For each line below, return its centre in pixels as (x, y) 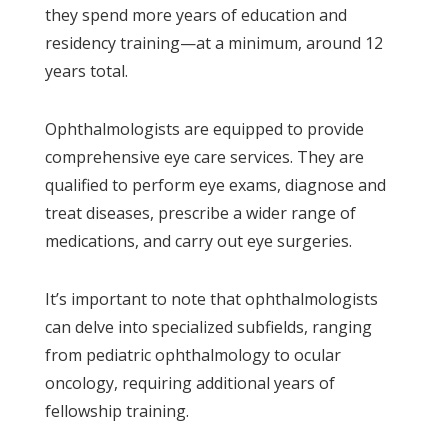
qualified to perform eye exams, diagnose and (215, 184)
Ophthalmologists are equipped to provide (204, 128)
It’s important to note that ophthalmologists (211, 298)
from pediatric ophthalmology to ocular (192, 354)
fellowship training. (116, 410)
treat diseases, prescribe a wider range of (200, 212)
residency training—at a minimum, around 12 (213, 42)
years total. (86, 70)
